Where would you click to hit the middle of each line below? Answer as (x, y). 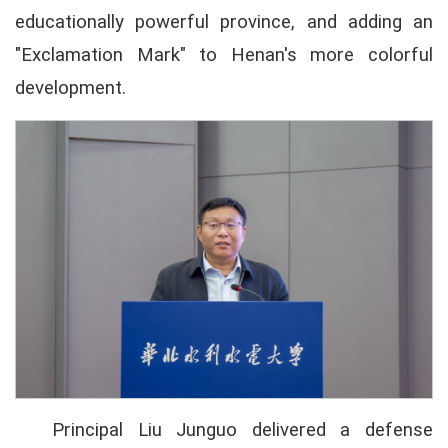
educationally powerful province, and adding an (224, 21)
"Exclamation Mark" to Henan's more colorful (224, 54)
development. (70, 87)
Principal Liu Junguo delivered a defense (242, 429)
